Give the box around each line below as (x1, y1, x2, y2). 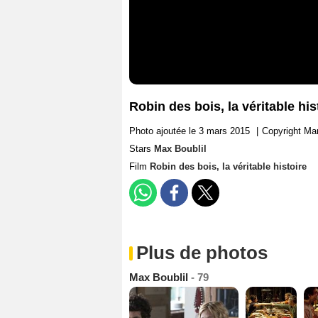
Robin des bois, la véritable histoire (150, 161, 307, 172)
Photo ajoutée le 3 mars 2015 (129, 126, 250, 137)
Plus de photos (136, 242, 268, 264)
